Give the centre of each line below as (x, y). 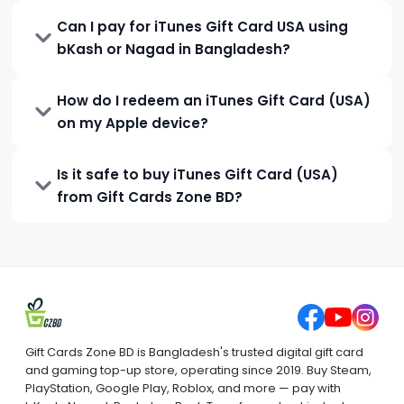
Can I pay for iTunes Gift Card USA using (203, 26)
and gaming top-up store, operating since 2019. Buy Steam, (198, 370)
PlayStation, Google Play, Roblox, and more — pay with (183, 388)
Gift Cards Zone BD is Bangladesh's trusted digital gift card (194, 352)
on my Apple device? (133, 123)
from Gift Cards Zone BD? (150, 197)
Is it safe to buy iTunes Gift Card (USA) (198, 174)
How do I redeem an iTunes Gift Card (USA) (214, 100)
